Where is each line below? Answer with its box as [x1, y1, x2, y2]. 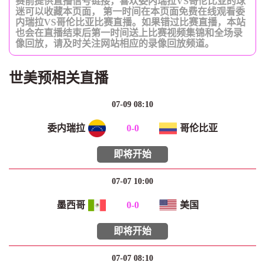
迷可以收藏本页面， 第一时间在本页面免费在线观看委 [15, 7, 245, 17]
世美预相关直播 [9, 70, 108, 86]
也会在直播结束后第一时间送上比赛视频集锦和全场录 [15, 28, 243, 38]
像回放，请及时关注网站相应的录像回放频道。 [15, 38, 214, 49]
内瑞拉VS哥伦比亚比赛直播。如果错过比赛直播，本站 [15, 17, 245, 28]
